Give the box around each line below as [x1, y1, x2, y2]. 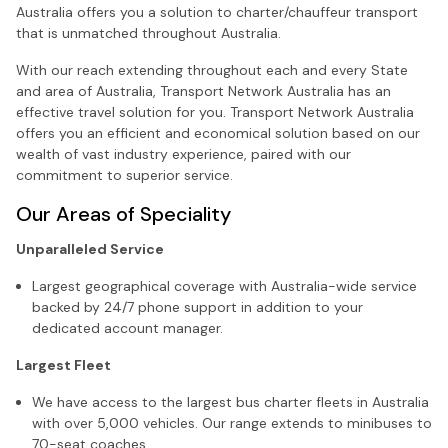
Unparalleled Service [16, 239, 164, 258]
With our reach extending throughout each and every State [16, 60, 408, 79]
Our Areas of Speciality [16, 200, 231, 227]
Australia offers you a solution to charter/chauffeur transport [16, 2, 418, 21]
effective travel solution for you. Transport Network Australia [16, 102, 414, 121]
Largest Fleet [16, 355, 111, 374]
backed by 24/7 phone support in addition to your [32, 297, 363, 316]
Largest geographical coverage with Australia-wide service [32, 276, 417, 295]
